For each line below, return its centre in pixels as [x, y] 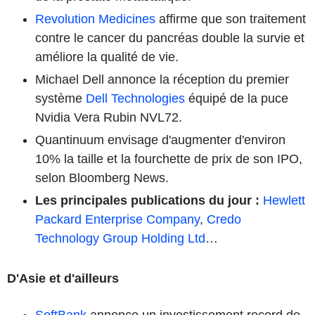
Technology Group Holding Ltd [120, 238]
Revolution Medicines [95, 19]
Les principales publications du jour [143, 200]
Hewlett [282, 200]
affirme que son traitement [231, 19]
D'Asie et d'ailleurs [63, 278]
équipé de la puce [237, 98]
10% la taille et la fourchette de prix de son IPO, [169, 159]
